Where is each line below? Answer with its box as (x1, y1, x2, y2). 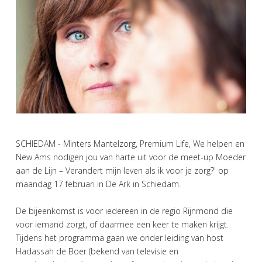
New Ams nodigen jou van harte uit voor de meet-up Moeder (16, 151, 246, 163)
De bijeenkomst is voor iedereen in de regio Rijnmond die (16, 205, 233, 217)
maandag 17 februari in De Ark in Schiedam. (16, 178, 181, 190)
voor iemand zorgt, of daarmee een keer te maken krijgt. (16, 219, 229, 230)
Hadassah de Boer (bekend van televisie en (16, 246, 178, 257)
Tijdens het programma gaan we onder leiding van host (16, 232, 223, 244)
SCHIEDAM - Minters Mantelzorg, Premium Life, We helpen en (16, 138, 244, 150)
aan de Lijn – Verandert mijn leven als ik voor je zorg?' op (16, 165, 229, 177)
